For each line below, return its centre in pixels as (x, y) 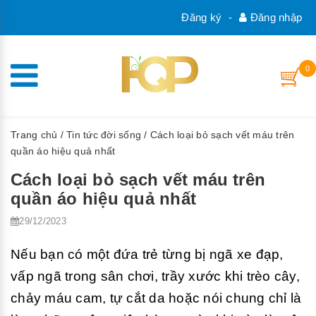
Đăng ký (201, 17)
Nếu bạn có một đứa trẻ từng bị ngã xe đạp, (147, 254)
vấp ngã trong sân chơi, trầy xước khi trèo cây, (155, 276)
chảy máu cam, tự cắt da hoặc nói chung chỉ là (156, 298)
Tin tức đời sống (104, 135)
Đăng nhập (274, 17)
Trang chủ (34, 135)
